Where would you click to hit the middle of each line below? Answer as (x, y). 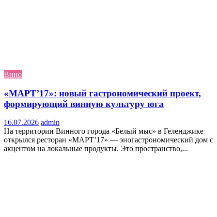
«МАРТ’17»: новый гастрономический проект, (102, 93)
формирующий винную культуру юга (84, 104)
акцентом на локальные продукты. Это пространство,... (96, 149)
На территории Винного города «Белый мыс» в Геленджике (104, 131)
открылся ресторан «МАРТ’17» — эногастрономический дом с (108, 140)
